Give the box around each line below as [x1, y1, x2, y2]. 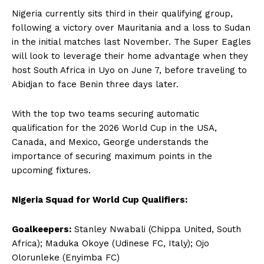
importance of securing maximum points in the [12, 151, 212, 161]
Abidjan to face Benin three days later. [12, 79, 179, 90]
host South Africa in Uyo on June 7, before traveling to [12, 65, 247, 75]
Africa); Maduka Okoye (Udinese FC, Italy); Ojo [12, 238, 209, 249]
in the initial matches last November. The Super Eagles [12, 37, 251, 47]
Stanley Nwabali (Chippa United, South [71, 224, 241, 235]
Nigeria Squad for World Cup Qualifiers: [12, 194, 187, 205]
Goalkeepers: [12, 224, 71, 235]
